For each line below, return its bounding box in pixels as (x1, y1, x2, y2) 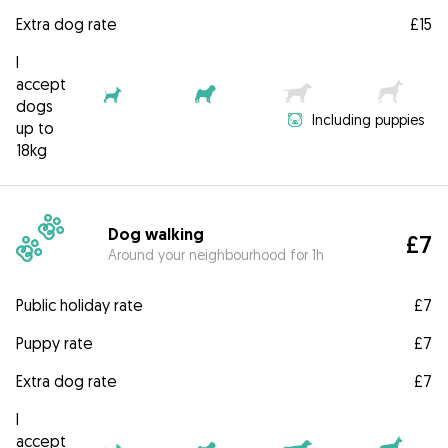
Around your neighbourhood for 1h (108, 245, 325, 263)
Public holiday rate (16, 295, 143, 316)
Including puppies (312, 111, 424, 129)
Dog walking (108, 223, 205, 245)
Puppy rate (16, 333, 93, 354)
